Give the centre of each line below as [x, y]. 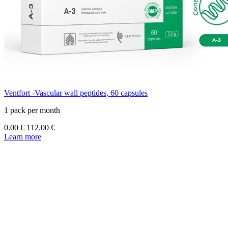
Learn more [23, 137]
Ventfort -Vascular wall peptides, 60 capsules [76, 93]
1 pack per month [32, 110]
